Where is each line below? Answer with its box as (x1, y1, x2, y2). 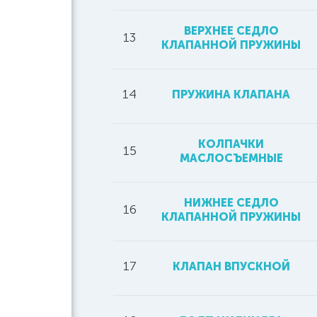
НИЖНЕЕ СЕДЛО (183, 196, 279, 209)
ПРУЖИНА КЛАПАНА (172, 88, 290, 101)
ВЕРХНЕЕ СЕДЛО (183, 24, 279, 38)
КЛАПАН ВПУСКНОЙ (172, 260, 290, 273)
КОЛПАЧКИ (198, 137, 264, 151)
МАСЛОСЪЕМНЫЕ (179, 151, 283, 165)
